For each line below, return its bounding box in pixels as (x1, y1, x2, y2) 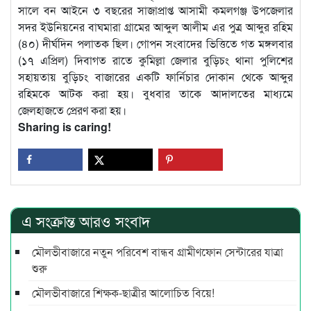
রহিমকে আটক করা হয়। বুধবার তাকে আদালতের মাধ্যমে (18, 85, 293, 101)
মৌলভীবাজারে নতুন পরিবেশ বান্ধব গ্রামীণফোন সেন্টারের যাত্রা (32, 244, 283, 260)
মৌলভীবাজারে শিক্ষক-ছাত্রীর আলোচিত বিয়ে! (32, 285, 215, 301)
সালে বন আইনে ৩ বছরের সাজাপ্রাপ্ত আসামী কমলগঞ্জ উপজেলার (18, 1, 293, 18)
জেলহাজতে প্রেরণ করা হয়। (18, 101, 126, 118)
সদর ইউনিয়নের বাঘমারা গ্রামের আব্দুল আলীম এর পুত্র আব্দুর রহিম (18, 18, 293, 35)
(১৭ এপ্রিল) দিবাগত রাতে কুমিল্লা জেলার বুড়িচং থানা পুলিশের (18, 51, 293, 68)
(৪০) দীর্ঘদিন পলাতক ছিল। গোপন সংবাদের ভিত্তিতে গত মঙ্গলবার (18, 35, 293, 51)
